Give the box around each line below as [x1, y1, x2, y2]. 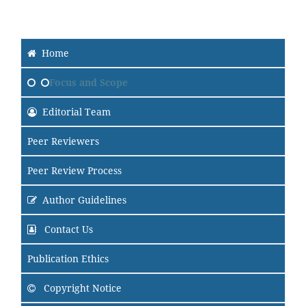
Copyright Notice [41, 281, 122, 294]
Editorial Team [42, 105, 111, 118]
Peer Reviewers [27, 134, 99, 148]
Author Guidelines [42, 193, 126, 206]
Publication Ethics [27, 251, 109, 265]
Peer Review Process [27, 163, 122, 177]
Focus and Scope [49, 75, 128, 89]
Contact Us [42, 222, 93, 236]
